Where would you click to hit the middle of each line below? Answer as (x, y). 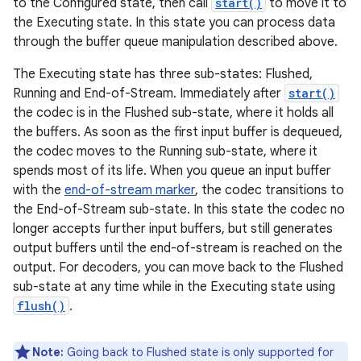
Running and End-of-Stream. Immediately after (149, 93)
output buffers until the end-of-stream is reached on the (178, 248)
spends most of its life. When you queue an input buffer (172, 171)
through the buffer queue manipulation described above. (175, 42)
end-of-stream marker (130, 190)
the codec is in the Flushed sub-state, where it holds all (173, 113)
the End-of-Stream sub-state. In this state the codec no (179, 210)
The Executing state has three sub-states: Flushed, (163, 74)
